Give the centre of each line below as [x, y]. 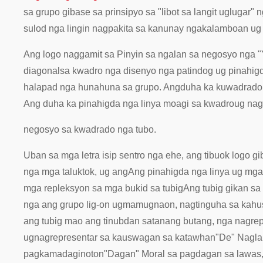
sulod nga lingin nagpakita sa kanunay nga [113, 28]
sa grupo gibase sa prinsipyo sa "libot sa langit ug [127, 12]
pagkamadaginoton [64, 254]
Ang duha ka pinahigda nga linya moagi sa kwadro [129, 103]
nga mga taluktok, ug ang [76, 171]
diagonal [42, 70]
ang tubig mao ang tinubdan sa [88, 221]
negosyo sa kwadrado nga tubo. [90, 129]
